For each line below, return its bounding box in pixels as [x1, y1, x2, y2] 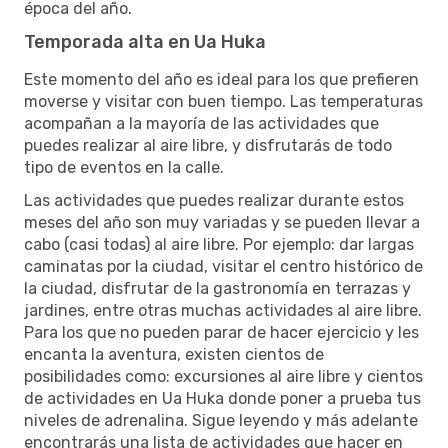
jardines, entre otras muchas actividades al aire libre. [24, 300, 422, 320]
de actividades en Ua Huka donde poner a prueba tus [24, 388, 421, 408]
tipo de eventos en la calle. [24, 157, 224, 177]
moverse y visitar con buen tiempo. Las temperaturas [24, 91, 423, 111]
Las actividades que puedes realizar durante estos [24, 190, 404, 210]
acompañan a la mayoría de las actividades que [24, 113, 379, 133]
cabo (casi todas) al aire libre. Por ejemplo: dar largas [24, 234, 414, 254]
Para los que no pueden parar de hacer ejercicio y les [24, 322, 419, 342]
